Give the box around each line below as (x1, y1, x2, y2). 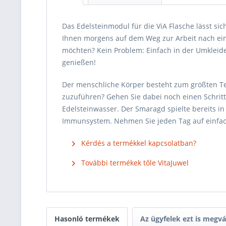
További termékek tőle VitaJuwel (79, 158, 189, 167)
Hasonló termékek (54, 214, 120, 223)
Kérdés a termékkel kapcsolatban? (79, 138, 196, 148)
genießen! (62, 58, 96, 67)
